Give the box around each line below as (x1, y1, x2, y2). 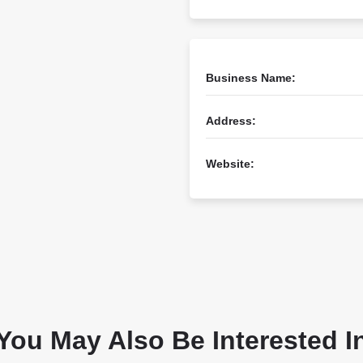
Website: (206, 157, 254, 170)
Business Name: (206, 71, 296, 84)
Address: (206, 114, 256, 127)
